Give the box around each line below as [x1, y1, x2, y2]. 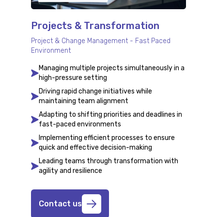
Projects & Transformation [31, 19, 159, 31]
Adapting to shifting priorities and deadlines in [39, 110, 182, 119]
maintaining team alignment [39, 96, 128, 105]
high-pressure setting [39, 73, 107, 82]
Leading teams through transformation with [39, 156, 178, 165]
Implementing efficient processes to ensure [39, 133, 175, 142]
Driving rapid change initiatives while [39, 87, 152, 95]
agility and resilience [39, 166, 102, 175]
